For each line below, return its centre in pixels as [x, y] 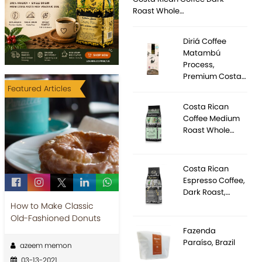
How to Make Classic [52, 206]
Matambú [202, 53]
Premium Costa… [215, 76]
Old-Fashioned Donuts [55, 218]
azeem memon [46, 245]
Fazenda [200, 231]
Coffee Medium [212, 118]
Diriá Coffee [205, 41]
